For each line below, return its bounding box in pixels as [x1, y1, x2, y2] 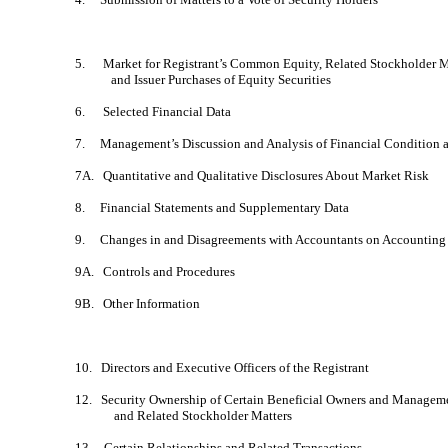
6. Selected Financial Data [74, 103, 231, 119]
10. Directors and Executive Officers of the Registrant [74, 359, 369, 375]
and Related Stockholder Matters [74, 407, 292, 423]
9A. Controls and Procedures [74, 263, 235, 279]
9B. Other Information [74, 295, 200, 311]
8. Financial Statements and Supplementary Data [74, 199, 349, 215]
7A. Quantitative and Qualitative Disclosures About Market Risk [74, 167, 429, 183]
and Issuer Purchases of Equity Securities [74, 71, 331, 87]
